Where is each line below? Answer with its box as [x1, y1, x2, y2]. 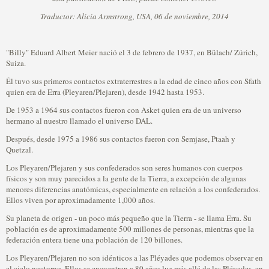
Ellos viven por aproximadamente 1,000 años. [6, 195, 155, 205]
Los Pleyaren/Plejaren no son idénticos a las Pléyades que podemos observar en [6, 252, 263, 263]
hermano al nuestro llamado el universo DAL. [6, 115, 153, 126]
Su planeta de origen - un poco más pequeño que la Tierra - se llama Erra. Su [6, 213, 252, 223]
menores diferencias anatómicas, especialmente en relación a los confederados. [6, 184, 260, 195]
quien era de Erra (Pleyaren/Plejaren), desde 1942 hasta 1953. [6, 86, 204, 97]
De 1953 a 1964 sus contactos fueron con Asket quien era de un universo [6, 104, 241, 115]
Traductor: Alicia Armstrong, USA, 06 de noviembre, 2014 [40, 11, 229, 22]
